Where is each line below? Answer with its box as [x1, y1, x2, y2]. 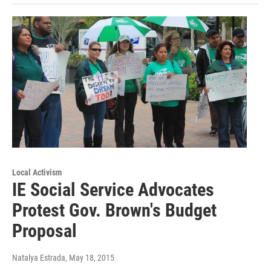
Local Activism [12, 167, 62, 177]
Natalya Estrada [12, 252, 65, 263]
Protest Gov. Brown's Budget [12, 199, 217, 221]
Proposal [12, 220, 77, 241]
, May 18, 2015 [65, 252, 114, 263]
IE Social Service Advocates [12, 178, 214, 200]
